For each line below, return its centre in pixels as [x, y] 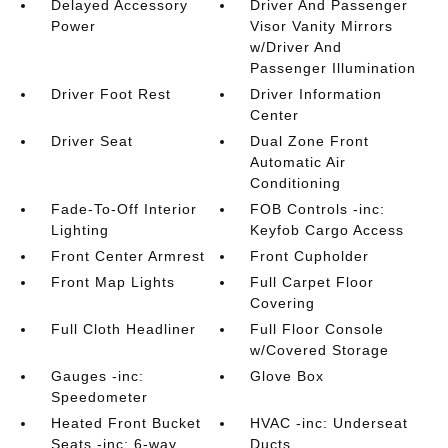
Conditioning [296, 182]
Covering [283, 302]
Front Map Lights [112, 281]
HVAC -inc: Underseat [329, 422]
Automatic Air [298, 161]
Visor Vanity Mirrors [322, 25]
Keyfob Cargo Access [327, 229]
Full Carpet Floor [312, 281]
